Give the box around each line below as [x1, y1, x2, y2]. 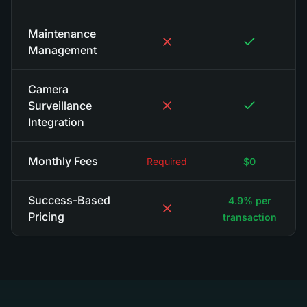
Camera [28, 82, 69, 96]
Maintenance [28, 27, 96, 40]
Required [147, 156, 187, 167]
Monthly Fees [28, 154, 98, 168]
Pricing [28, 210, 64, 223]
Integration [28, 115, 84, 129]
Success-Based [28, 193, 110, 207]
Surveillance [28, 99, 92, 112]
